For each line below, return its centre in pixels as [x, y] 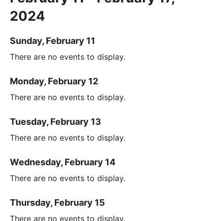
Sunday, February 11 [53, 40]
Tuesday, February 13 [55, 121]
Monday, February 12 [54, 81]
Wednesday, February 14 [63, 162]
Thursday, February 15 [57, 202]
